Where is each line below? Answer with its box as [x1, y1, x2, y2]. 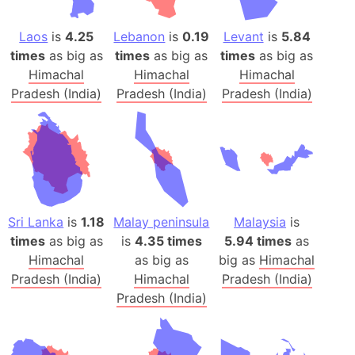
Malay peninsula [113, 214, 210, 231]
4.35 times [134, 233, 202, 250]
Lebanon [113, 28, 166, 44]
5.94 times [224, 233, 292, 250]
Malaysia [234, 214, 287, 231]
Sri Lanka [8, 214, 64, 231]
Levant [223, 28, 264, 44]
